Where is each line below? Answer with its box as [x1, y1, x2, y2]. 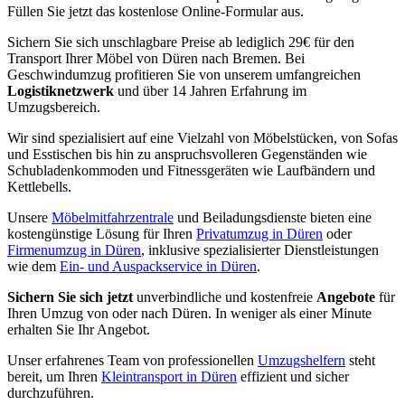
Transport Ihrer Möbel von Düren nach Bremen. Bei [7, 50, 305, 66]
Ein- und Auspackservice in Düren [60, 258, 257, 274]
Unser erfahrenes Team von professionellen [7, 352, 258, 368]
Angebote [316, 288, 379, 305]
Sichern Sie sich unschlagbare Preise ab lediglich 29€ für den [7, 33, 354, 50]
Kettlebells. [7, 178, 71, 194]
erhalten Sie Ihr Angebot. [7, 321, 150, 337]
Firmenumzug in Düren [7, 241, 141, 258]
